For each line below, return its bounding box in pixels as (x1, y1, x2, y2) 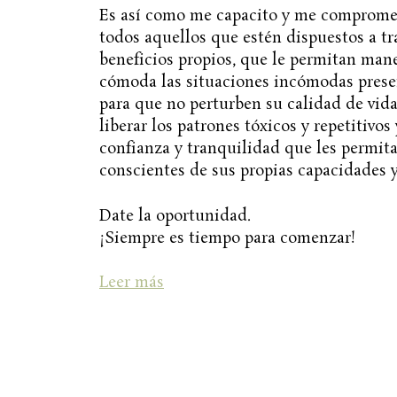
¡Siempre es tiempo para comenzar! (99, 227, 355, 249)
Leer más (99, 272, 164, 293)
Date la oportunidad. (99, 205, 251, 227)
